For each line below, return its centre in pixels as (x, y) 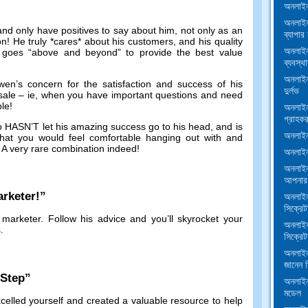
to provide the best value (184, 52)
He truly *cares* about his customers (93, 41)
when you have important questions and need (142, 95)
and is (229, 126)
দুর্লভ (291, 90)
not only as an (211, 30)
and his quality (211, 41)
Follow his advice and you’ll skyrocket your (145, 219)
